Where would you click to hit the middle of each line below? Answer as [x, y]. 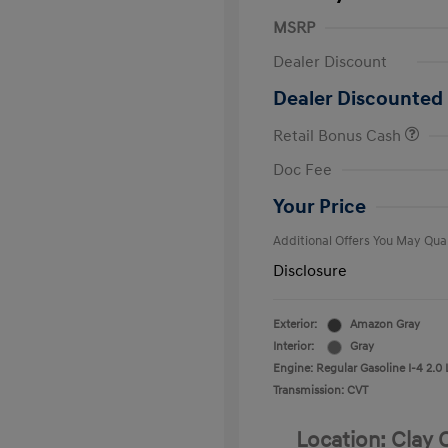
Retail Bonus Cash [339, 136]
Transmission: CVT [320, 390]
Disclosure [310, 271]
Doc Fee [302, 170]
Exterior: [295, 324]
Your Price [319, 207]
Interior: [293, 346]
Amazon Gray [385, 324]
